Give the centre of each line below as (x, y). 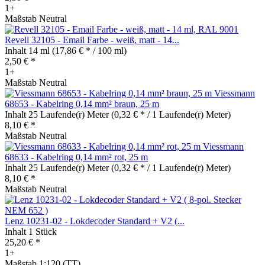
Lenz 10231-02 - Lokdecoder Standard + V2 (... (95, 221)
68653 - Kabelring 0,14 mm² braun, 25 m (82, 104)
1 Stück (43, 231)
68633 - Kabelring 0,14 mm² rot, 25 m (76, 157)
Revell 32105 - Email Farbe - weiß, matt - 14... (92, 40)
